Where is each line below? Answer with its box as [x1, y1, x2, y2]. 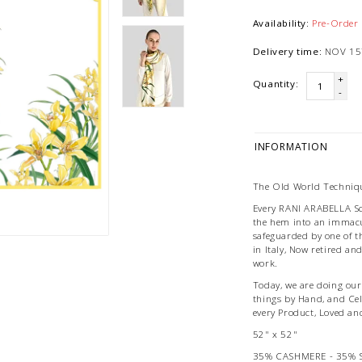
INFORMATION [254, 140, 328, 154]
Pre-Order [312, 17, 359, 30]
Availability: [252, 17, 309, 30]
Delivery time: [252, 45, 322, 58]
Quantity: [252, 78, 299, 90]
